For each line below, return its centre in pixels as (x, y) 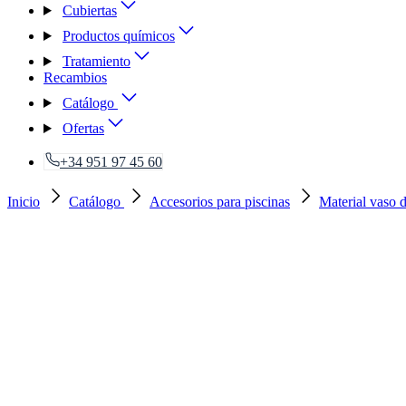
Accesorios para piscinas (220, 202)
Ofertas (83, 128)
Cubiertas (89, 10)
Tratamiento (96, 61)
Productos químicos (118, 36)
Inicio (24, 202)
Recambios (75, 77)
